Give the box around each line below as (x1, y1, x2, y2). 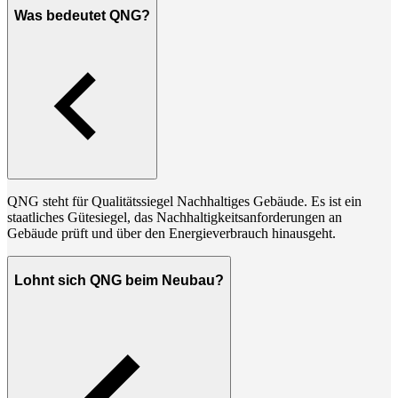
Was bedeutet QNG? (14, 8, 150, 24)
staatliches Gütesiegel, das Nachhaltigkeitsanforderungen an (7, 210, 342, 226)
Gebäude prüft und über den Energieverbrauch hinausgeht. (7, 226, 336, 242)
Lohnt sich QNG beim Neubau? (14, 272, 224, 288)
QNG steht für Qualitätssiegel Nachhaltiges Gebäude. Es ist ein (7, 194, 362, 210)
